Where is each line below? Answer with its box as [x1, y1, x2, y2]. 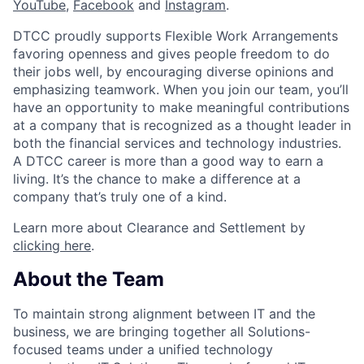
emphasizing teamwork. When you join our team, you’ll [13, 80, 349, 97]
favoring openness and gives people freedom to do [13, 45, 330, 62]
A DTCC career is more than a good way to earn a [13, 152, 323, 169]
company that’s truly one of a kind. [13, 188, 227, 205]
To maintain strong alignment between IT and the [13, 305, 315, 322]
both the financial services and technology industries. [13, 134, 341, 151]
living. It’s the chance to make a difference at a [13, 170, 301, 187]
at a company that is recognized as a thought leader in [13, 116, 351, 133]
